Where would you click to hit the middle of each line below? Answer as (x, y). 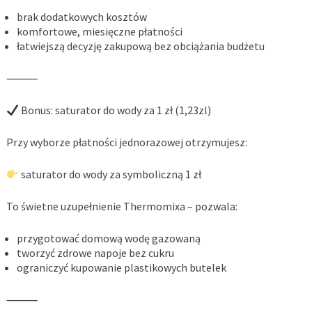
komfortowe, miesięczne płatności (99, 32)
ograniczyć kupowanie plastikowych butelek (121, 268)
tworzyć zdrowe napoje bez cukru (95, 253)
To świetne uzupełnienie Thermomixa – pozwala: (122, 206)
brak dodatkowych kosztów (81, 17)
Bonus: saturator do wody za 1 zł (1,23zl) (115, 110)
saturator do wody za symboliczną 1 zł (110, 174)
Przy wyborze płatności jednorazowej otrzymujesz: (126, 142)
